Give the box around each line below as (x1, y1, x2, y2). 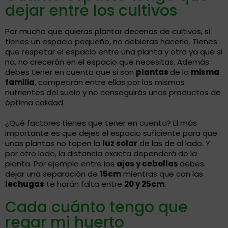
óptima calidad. (5, 97, 65, 108)
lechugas (5, 179, 44, 190)
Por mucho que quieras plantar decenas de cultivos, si (5, 26, 210, 37)
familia (5, 77, 35, 88)
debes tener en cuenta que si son (5, 67, 136, 78)
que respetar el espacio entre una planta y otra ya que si (5, 46, 222, 58)
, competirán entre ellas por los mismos (35, 77, 185, 88)
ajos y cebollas (117, 158, 180, 169)
